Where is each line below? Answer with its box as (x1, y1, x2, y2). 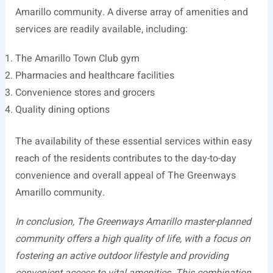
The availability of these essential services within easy (15, 133, 252, 149)
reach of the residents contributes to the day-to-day (15, 151, 236, 166)
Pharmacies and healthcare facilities (15, 68, 174, 83)
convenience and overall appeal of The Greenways (15, 168, 236, 183)
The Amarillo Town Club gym (15, 51, 140, 66)
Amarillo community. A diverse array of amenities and (15, 4, 248, 19)
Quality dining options (15, 102, 110, 117)
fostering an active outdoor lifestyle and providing (15, 248, 229, 263)
